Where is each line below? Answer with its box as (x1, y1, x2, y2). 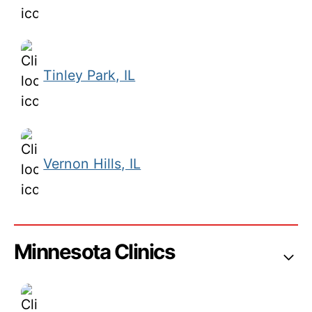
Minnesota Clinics (13, 239, 175, 265)
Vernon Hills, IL (43, 155, 141, 173)
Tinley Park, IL (43, 67, 136, 84)
